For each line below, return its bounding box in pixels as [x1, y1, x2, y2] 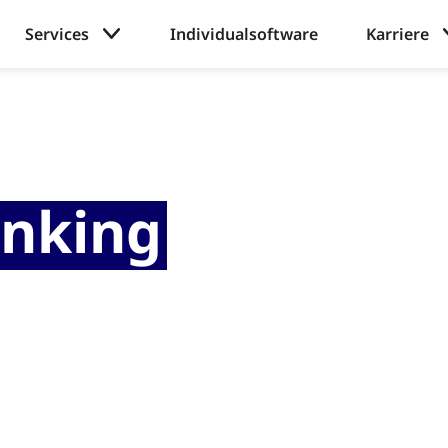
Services [24, 22, 89, 45]
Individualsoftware [169, 22, 318, 45]
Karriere [365, 22, 429, 45]
